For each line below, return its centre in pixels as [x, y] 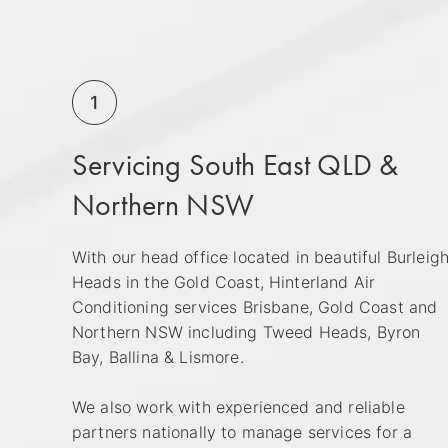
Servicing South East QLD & [235, 164]
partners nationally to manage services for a [242, 431]
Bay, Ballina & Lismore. [158, 356]
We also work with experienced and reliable [238, 406]
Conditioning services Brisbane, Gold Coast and [255, 306]
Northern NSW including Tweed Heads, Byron [246, 331]
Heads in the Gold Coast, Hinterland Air [224, 281]
